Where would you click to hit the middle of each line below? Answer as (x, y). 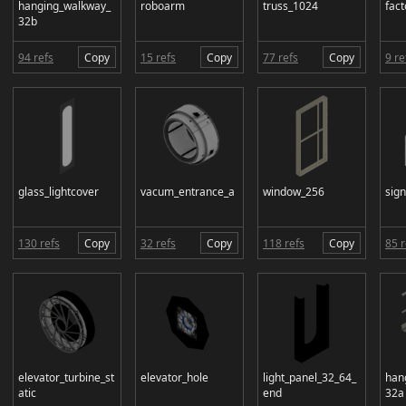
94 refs (36, 57)
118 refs (284, 243)
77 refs (280, 57)
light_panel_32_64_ (309, 377)
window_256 (294, 192)
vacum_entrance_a (188, 192)
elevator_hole (174, 377)
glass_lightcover (58, 192)
